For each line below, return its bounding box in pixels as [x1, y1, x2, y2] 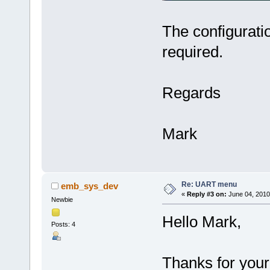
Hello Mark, [162, 213, 241, 231]
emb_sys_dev [61, 181, 119, 192]
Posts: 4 [51, 220, 75, 228]
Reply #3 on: [186, 190, 227, 198]
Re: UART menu [181, 180, 237, 189]
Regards [162, 84, 221, 102]
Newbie [51, 196, 73, 204]
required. [162, 43, 223, 61]
